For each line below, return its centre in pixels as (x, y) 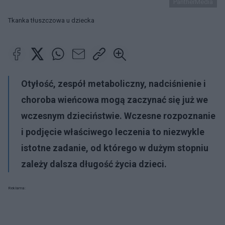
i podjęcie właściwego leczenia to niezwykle (113, 132)
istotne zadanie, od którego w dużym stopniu (115, 148)
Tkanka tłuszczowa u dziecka (51, 20)
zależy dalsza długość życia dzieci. (94, 164)
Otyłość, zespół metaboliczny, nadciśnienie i (114, 84)
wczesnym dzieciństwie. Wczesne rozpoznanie (118, 116)
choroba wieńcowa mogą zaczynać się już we (115, 100)
